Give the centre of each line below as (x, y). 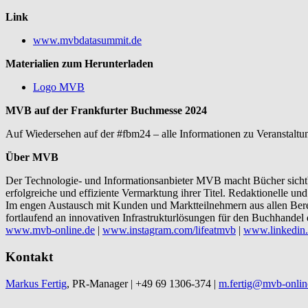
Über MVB (32, 157)
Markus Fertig (36, 283)
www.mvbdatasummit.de (87, 41)
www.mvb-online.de (50, 230)
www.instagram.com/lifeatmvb (169, 230)
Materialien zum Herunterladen (79, 64)
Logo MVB (59, 87)
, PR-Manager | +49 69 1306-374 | (143, 283)
